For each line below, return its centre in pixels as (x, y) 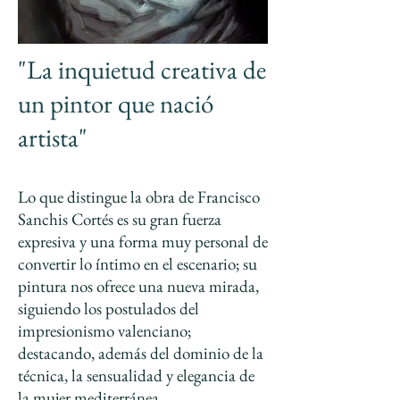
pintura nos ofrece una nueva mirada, (138, 286)
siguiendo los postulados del (108, 308)
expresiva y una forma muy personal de (143, 242)
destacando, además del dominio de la (141, 353)
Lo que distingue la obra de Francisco (139, 197)
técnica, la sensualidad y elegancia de (136, 375)
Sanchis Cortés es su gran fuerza (120, 219)
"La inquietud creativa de (142, 70)
